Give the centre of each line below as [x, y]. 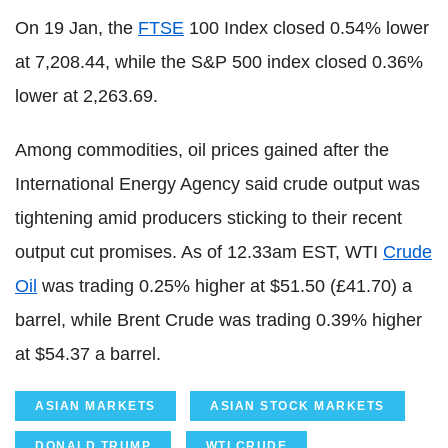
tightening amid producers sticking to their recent [208, 217]
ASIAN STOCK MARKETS [297, 405]
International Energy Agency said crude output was [217, 183]
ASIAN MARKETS [95, 405]
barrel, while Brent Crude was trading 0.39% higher [218, 319]
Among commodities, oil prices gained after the [202, 149]
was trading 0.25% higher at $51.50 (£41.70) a [224, 285]
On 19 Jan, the [76, 27]
